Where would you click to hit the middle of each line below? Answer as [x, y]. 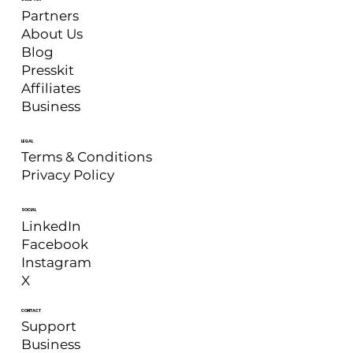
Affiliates [51, 88]
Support [48, 327]
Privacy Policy [67, 175]
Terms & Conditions [86, 157]
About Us [52, 33]
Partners [50, 15]
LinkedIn [52, 227]
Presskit [48, 70]
